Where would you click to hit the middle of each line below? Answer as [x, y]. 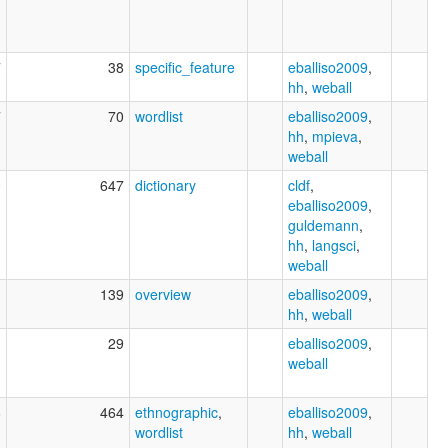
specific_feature [185, 66]
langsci [334, 244]
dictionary [165, 184]
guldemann [323, 224]
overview [163, 293]
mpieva [335, 135]
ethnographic [176, 411]
